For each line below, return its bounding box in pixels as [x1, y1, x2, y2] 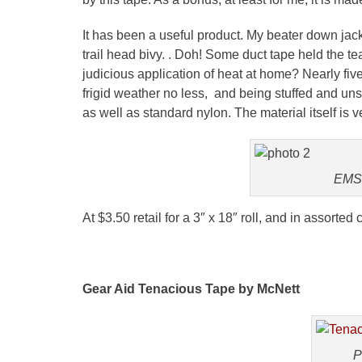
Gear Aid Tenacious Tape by [82, 281, 257, 296]
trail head [82, 47, 139, 61]
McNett [257, 281, 300, 296]
